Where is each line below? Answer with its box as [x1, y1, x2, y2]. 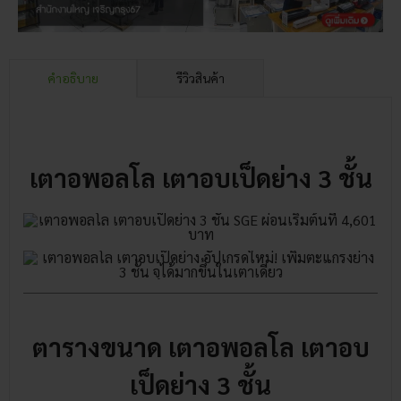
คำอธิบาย [47, 70, 98, 87]
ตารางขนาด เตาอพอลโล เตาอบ [31, 330, 370, 363]
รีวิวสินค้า [175, 70, 225, 87]
